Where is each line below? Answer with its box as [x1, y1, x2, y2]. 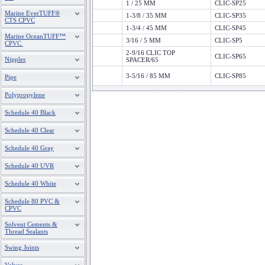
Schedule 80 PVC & [5, 198, 60, 205]
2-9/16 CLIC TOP [126, 49, 175, 56]
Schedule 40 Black [5, 109, 56, 116]
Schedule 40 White [5, 180, 56, 187]
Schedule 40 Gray [5, 144, 54, 151]
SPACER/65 [126, 56, 159, 63]
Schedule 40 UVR [5, 162, 54, 169]
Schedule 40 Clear [5, 127, 54, 134]
